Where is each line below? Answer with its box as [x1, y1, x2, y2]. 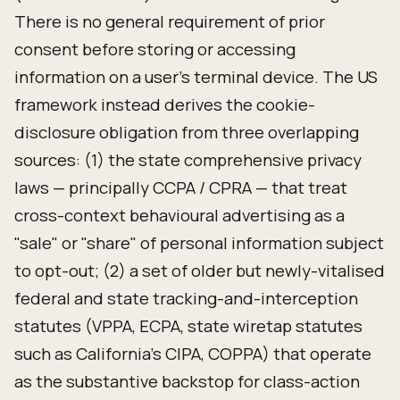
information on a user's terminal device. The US [14, 65, 378, 88]
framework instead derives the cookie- [14, 93, 315, 116]
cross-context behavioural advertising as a [14, 204, 345, 227]
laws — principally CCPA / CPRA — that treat [14, 176, 347, 199]
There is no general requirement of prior [14, 10, 325, 33]
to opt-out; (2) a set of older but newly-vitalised [14, 259, 385, 282]
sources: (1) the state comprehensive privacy [14, 148, 362, 171]
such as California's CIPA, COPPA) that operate [14, 342, 371, 365]
